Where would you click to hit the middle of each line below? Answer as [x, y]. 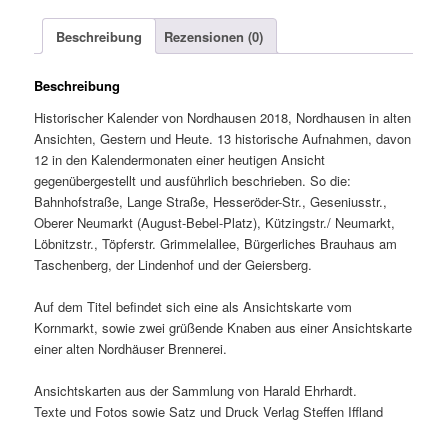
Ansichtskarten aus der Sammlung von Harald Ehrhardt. [196, 391]
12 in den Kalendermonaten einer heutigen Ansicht [180, 160]
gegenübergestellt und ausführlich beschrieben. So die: [193, 181]
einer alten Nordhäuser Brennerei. [131, 349]
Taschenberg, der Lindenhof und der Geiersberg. [173, 265]
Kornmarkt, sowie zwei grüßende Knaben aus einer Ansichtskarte [223, 328]
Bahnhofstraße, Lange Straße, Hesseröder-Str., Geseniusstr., [211, 202]
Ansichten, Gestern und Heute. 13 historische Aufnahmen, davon [223, 139]
